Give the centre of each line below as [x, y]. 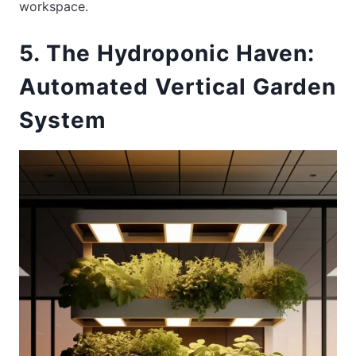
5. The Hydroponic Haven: [167, 54]
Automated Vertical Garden [178, 87]
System [63, 120]
